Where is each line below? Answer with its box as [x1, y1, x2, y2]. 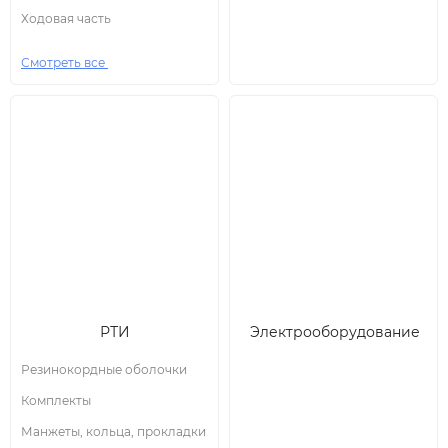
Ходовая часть [21, 11, 111, 26]
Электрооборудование [250, 323, 420, 341]
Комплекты [21, 393, 91, 408]
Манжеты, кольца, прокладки [21, 424, 206, 439]
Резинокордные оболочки [21, 362, 187, 377]
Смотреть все [21, 55, 108, 70]
